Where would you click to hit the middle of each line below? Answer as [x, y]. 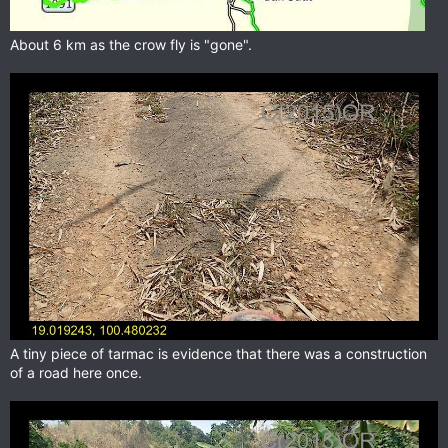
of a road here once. [76, 373]
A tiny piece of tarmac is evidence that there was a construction [218, 354]
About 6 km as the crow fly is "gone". [131, 44]
